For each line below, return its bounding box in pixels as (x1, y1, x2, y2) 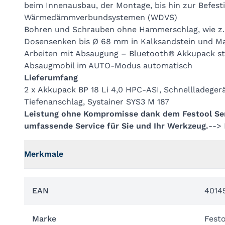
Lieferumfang (24, 73, 78, 82)
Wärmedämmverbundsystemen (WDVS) (24, 13, 177, 22)
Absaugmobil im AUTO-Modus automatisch (24, 61, 192, 70)
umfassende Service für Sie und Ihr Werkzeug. (24, 121, 208, 131)
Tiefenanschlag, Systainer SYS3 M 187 (24, 97, 169, 106)
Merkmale (24, 149, 63, 159)
